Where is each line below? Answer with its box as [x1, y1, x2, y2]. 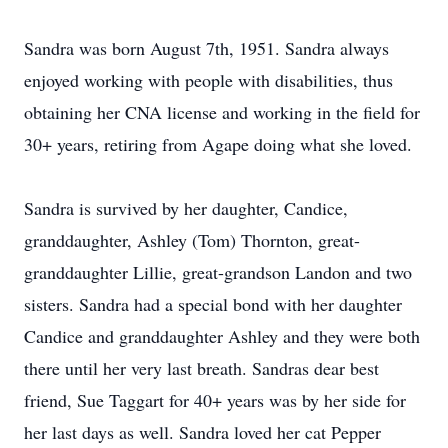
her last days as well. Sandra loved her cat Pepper [24, 420, 381, 444]
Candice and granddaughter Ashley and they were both [24, 324, 420, 348]
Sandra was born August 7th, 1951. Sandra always [24, 36, 389, 60]
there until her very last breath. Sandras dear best [24, 356, 379, 380]
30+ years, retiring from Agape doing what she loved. [24, 132, 412, 156]
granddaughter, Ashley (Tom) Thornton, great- [24, 228, 360, 252]
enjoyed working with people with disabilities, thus [24, 68, 393, 92]
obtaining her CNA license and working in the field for [24, 100, 420, 124]
